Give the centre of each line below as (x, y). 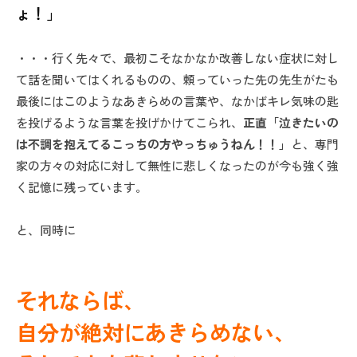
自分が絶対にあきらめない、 (156, 332)
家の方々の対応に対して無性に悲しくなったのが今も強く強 (177, 165)
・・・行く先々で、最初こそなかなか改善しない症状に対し (177, 57)
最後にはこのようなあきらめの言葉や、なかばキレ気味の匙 (177, 100)
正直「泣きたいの (291, 122)
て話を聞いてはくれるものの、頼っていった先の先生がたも (177, 79)
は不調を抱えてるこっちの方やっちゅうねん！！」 (153, 143)
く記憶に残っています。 (82, 186)
